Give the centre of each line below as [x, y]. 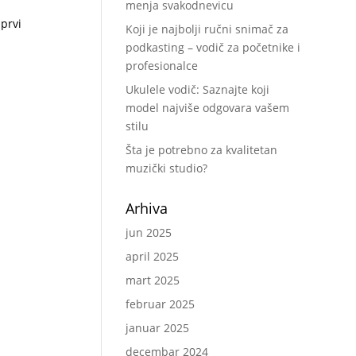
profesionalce [162, 65]
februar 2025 [161, 304]
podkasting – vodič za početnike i [213, 47]
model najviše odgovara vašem [208, 107]
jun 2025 [149, 232]
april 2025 [153, 256]
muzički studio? [167, 168]
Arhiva [147, 208]
